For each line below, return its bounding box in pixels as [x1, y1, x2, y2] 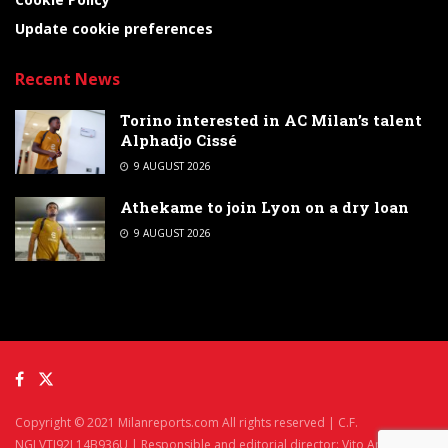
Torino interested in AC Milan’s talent [120, 109, 422, 130]
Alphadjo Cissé [120, 129, 237, 150]
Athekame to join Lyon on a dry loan [120, 196, 409, 217]
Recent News [15, 67, 120, 90]
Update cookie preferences [15, 18, 213, 38]
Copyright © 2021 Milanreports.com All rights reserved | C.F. [15, 414, 358, 432]
